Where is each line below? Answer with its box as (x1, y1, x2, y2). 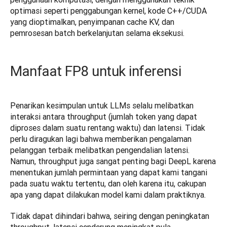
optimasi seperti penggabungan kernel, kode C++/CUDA (10, 6, 207, 16)
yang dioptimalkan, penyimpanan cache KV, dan (10, 17, 174, 27)
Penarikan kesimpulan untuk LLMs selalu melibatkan (10, 100, 194, 111)
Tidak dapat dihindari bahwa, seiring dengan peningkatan (10, 211, 209, 221)
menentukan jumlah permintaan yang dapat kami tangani (10, 167, 207, 178)
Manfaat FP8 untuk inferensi (10, 62, 181, 80)
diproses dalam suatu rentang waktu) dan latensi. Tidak (10, 123, 205, 133)
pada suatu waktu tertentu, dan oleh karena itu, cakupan (10, 178, 206, 189)
